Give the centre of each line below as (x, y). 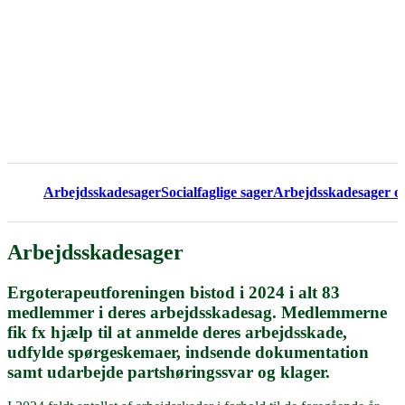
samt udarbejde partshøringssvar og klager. (169, 372)
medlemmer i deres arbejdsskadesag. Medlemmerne (197, 312)
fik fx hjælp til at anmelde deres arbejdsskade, (177, 332)
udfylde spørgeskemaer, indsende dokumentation (188, 352)
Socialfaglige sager (217, 192)
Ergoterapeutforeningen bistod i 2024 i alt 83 (174, 292)
